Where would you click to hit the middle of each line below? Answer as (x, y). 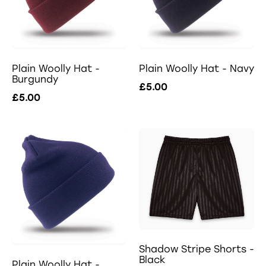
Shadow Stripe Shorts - (197, 249)
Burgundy (35, 80)
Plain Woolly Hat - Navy (197, 69)
